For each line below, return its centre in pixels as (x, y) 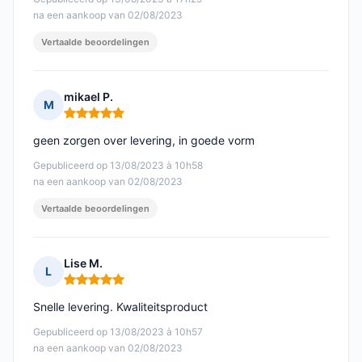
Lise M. (83, 263)
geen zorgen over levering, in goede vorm (144, 141)
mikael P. (88, 97)
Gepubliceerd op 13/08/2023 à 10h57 (118, 332)
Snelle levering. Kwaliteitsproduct (120, 307)
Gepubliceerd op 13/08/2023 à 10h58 (118, 166)
